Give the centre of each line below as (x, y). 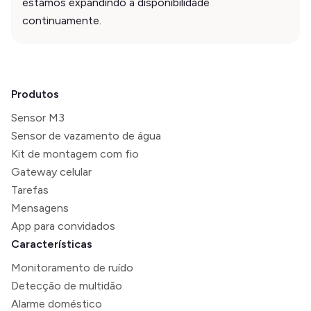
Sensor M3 (38, 118)
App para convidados (63, 226)
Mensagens (40, 208)
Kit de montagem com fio (75, 154)
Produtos (35, 94)
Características (52, 244)
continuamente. (62, 20)
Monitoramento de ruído (72, 268)
